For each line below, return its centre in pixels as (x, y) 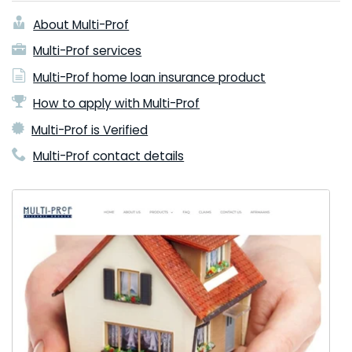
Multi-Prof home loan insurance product (150, 77)
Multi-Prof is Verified (90, 130)
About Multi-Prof (81, 24)
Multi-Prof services (88, 51)
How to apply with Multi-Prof (117, 104)
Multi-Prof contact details (109, 156)
